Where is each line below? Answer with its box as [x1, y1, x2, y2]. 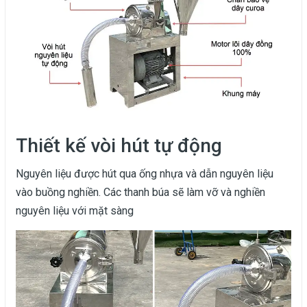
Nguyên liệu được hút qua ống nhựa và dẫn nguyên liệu [16, 167, 273, 181]
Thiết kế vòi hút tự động [16, 134, 222, 158]
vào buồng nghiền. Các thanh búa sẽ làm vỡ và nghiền [16, 186, 265, 199]
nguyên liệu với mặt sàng [16, 204, 136, 218]
